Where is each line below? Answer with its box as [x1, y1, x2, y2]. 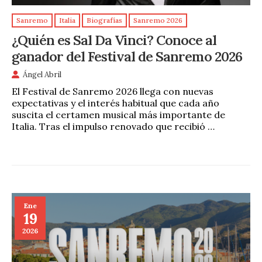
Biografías [87, 16, 122, 25]
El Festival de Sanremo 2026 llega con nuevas [12, 85, 213, 98]
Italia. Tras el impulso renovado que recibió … [12, 120, 215, 133]
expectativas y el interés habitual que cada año [12, 97, 219, 109]
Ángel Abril [23, 70, 61, 80]
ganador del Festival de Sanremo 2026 [12, 47, 242, 65]
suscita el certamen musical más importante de [12, 109, 225, 121]
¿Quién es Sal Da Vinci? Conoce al [12, 30, 216, 49]
